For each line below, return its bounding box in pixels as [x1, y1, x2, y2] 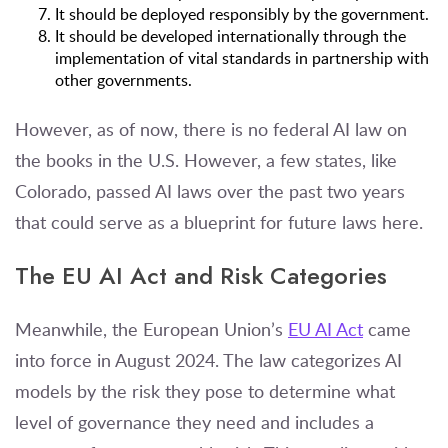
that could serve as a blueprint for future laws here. [15, 209, 423, 234]
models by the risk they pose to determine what [15, 378, 395, 403]
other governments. [55, 69, 192, 92]
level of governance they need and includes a [15, 409, 374, 434]
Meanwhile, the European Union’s [15, 316, 288, 341]
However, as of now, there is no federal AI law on [15, 116, 407, 141]
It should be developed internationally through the [55, 25, 406, 48]
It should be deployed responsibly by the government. [55, 3, 429, 26]
